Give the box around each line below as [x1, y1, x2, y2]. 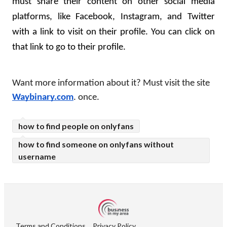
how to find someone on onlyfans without [18, 139, 174, 149]
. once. [73, 92, 99, 102]
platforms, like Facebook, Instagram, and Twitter [12, 12, 215, 22]
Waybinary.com [12, 92, 73, 102]
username [18, 151, 56, 161]
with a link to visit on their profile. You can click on [12, 27, 215, 37]
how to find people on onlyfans [18, 121, 134, 131]
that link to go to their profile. [12, 43, 126, 53]
